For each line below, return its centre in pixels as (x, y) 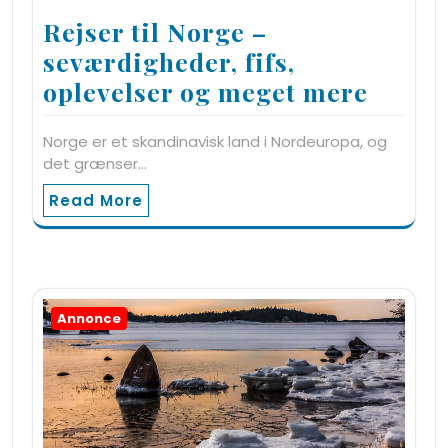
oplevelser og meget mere (205, 91)
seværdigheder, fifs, (169, 61)
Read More (96, 200)
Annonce (89, 318)
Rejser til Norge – (155, 31)
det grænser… (95, 163)
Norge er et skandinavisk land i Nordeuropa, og (215, 141)
